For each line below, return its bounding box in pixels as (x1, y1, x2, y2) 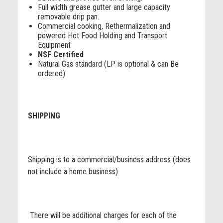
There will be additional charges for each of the (27, 211, 177, 220)
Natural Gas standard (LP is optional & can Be (37, 59, 179, 69)
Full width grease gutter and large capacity (37, 2, 170, 12)
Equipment (37, 40, 71, 50)
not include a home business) (27, 167, 120, 176)
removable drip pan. (37, 12, 99, 21)
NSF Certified (37, 50, 84, 59)
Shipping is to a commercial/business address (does (27, 155, 191, 164)
